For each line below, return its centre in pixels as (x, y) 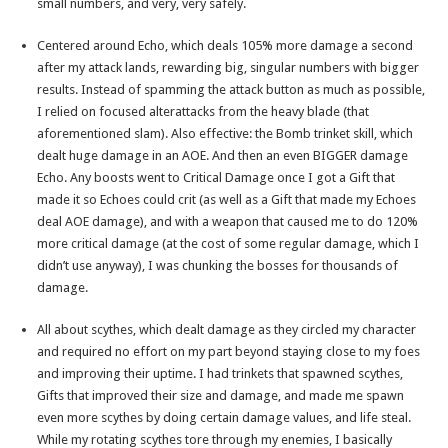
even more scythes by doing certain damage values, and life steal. (224, 418)
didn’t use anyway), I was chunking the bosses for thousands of (218, 266)
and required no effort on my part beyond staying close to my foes (229, 352)
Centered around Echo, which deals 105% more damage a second (225, 46)
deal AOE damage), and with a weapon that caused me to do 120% (228, 222)
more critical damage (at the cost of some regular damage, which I (228, 244)
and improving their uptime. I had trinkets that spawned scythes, (220, 374)
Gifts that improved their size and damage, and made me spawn (221, 396)
